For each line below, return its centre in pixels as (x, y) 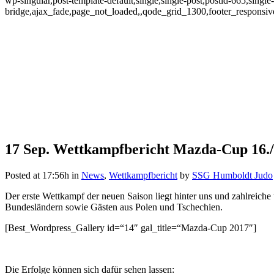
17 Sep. (27, 149)
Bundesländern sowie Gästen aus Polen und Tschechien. (114, 207)
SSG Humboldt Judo (232, 175)
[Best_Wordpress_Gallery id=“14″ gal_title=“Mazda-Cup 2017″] (131, 228)
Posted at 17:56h (37, 175)
